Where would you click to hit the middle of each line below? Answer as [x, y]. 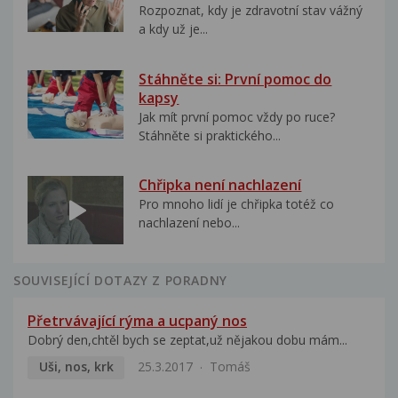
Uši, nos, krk [76, 367]
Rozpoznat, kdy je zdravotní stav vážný [251, 11]
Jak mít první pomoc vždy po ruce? [237, 116]
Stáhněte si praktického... [210, 135]
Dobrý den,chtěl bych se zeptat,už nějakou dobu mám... [187, 340]
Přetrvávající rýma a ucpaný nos [137, 321]
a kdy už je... [174, 29]
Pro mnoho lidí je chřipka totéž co [237, 204]
